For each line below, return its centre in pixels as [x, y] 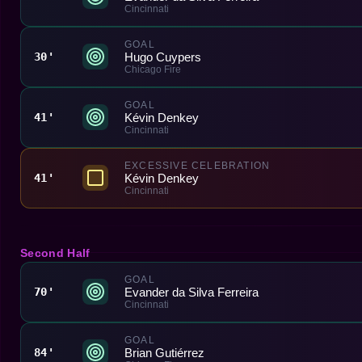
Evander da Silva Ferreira [192, 292]
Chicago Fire [153, 69]
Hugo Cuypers [163, 57]
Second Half [55, 253]
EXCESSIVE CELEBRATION [198, 165]
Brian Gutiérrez [164, 352]
